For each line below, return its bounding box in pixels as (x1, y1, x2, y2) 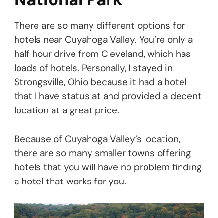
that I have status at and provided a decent (14, 90, 201, 103)
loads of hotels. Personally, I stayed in (14, 62, 173, 74)
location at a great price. (14, 104, 119, 117)
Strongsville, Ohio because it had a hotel (14, 76, 186, 89)
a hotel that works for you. (14, 175, 126, 188)
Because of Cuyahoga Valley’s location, (14, 133, 180, 145)
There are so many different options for (14, 19, 185, 32)
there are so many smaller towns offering (14, 147, 191, 160)
